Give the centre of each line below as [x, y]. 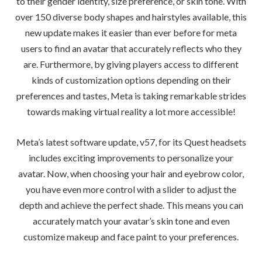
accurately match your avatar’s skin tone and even [131, 221]
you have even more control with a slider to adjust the [131, 189]
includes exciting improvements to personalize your [131, 158]
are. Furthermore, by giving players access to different [131, 64]
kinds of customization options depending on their [131, 80]
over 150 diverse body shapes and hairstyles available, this [131, 17]
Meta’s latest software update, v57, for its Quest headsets [131, 142]
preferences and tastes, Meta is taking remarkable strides [131, 96]
